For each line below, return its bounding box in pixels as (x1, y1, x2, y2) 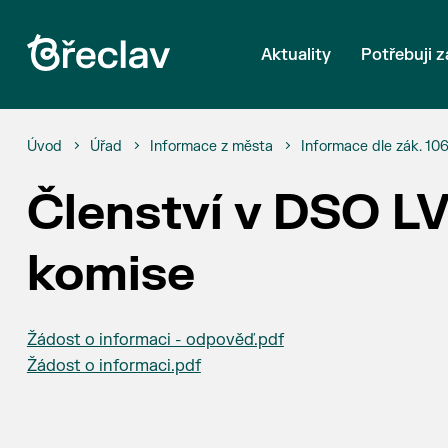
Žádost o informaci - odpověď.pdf (26, 330, 284, 350)
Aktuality (261, 45, 332, 65)
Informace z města (149, 138, 273, 155)
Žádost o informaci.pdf (26, 356, 201, 376)
